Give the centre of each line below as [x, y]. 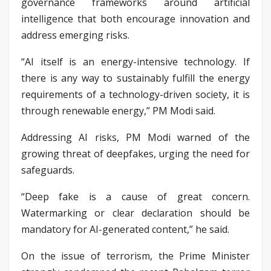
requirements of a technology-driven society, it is [135, 94]
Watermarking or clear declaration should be [135, 213]
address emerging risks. [75, 35]
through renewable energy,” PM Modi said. [118, 110]
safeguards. [48, 170]
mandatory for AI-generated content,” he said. [125, 229]
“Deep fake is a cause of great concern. [135, 196]
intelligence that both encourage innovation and [135, 18]
